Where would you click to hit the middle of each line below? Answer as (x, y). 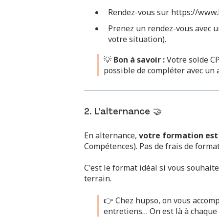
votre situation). (137, 39)
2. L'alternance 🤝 (123, 112)
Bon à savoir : (139, 60)
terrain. (98, 179)
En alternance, (111, 135)
